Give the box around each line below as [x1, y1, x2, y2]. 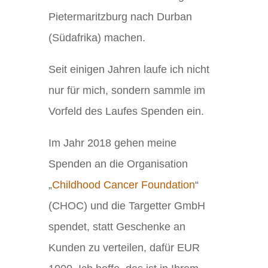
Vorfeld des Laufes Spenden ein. [48, 105, 204, 117]
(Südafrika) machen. [48, 32, 145, 44]
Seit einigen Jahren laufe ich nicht [48, 63, 209, 75]
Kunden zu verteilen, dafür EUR [48, 241, 200, 254]
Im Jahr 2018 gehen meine [48, 136, 176, 149]
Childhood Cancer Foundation [51, 178, 195, 191]
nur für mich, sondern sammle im [48, 84, 205, 96]
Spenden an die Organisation [48, 157, 188, 170]
